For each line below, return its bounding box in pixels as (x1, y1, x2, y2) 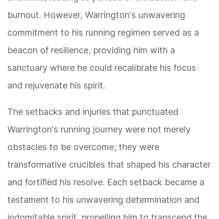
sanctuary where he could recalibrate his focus (7, 63, 196, 73)
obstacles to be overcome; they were (7, 142, 159, 153)
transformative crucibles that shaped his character (7, 159, 211, 170)
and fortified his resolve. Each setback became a (7, 177, 204, 188)
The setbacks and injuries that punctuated (7, 107, 178, 117)
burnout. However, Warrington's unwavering (7, 10, 185, 21)
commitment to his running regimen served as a (7, 27, 199, 38)
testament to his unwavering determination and (7, 195, 199, 205)
